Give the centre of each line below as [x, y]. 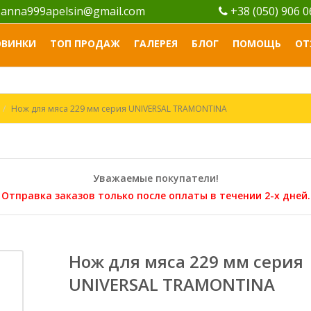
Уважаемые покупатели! [155, 178]
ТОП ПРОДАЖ [85, 43]
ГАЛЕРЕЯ [156, 43]
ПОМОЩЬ [257, 43]
